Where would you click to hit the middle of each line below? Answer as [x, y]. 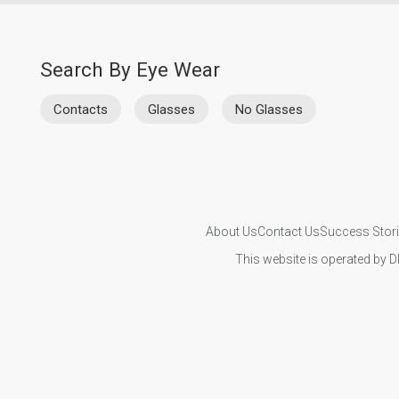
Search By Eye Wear [130, 70]
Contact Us [288, 231]
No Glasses [269, 109]
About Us [231, 231]
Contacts [81, 109]
